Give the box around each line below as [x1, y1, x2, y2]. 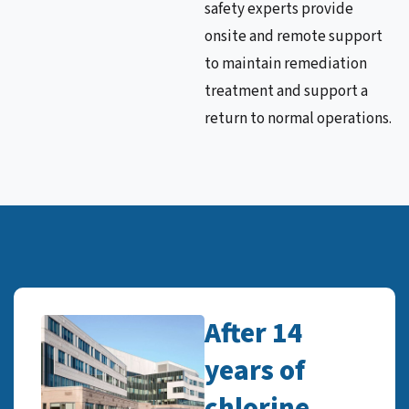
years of [204, 351, 305, 392]
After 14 [204, 313, 303, 354]
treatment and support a [204, 80, 368, 103]
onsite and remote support [204, 26, 383, 48]
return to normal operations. [204, 108, 392, 131]
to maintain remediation [204, 53, 367, 76]
